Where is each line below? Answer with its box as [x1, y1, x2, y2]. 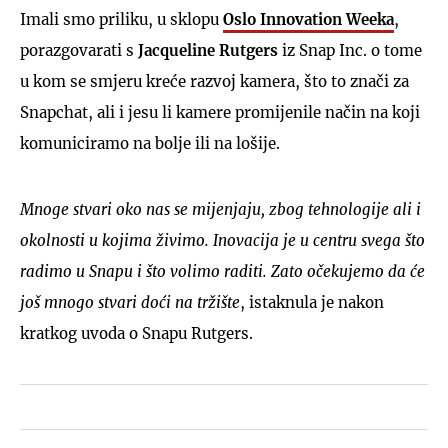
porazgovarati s [20, 40, 138, 60]
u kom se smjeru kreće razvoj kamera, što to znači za [20, 71, 409, 91]
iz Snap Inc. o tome [278, 40, 422, 60]
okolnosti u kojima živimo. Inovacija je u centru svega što [20, 230, 425, 250]
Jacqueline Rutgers [138, 40, 278, 60]
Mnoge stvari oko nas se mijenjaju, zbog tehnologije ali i [20, 199, 421, 219]
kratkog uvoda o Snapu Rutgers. [20, 323, 257, 343]
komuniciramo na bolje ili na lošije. [20, 133, 284, 153]
